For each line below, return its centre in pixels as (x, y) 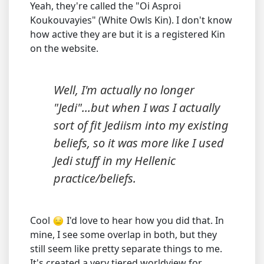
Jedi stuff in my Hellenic (115, 161)
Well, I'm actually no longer (124, 90)
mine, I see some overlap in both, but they (123, 235)
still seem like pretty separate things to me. (126, 249)
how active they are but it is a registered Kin (128, 34)
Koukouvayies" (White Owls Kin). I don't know (131, 20)
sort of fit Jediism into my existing (141, 125)
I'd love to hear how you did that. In (144, 220)
